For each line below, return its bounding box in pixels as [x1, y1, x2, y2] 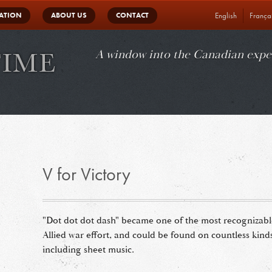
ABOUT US [51, 10, 87, 20]
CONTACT [116, 10, 149, 20]
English [215, 10, 237, 21]
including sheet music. [42, 243, 134, 256]
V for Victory [42, 163, 131, 186]
